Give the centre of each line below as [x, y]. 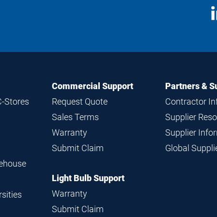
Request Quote [79, 101]
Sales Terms [75, 117]
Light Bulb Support [88, 178]
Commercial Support [92, 86]
